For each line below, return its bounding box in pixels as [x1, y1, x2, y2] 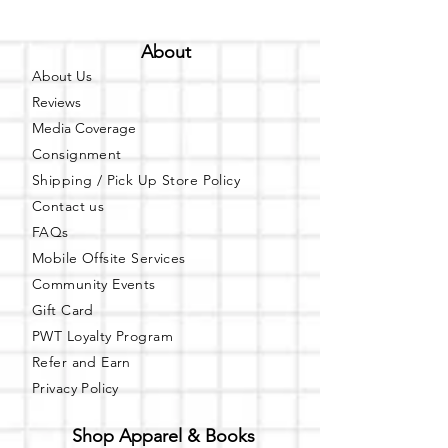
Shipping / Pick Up [32, 171, 158, 189]
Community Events [32, 275, 156, 293]
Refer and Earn [32, 353, 131, 371]
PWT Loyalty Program [32, 327, 173, 345]
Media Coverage [32, 119, 136, 137]
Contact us [32, 197, 105, 215]
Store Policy [161, 171, 241, 189]
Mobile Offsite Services [32, 249, 186, 267]
